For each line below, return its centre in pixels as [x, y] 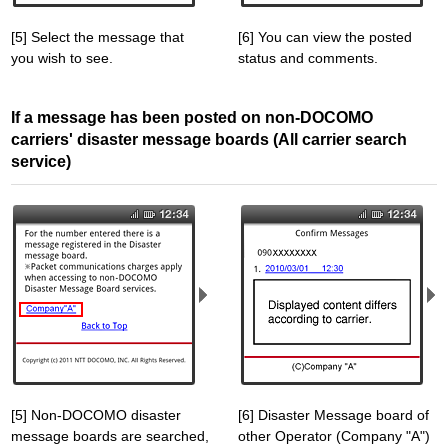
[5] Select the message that [97, 37]
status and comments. [308, 58]
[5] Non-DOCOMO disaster [96, 415]
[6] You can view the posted [325, 37]
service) [41, 161]
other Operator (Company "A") [334, 436]
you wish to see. [62, 58]
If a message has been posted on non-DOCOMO [192, 117]
